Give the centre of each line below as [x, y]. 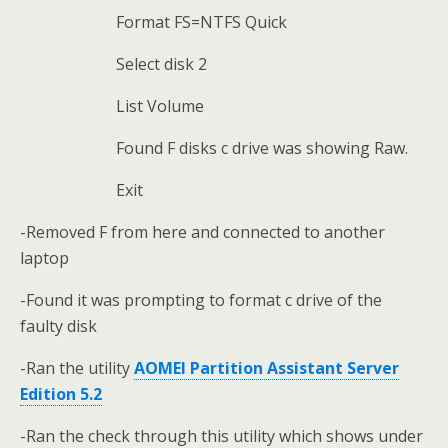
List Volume [160, 106]
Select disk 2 [161, 64]
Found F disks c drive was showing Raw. [262, 148]
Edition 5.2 [61, 394]
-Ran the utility [77, 368]
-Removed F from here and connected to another [202, 232]
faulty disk [58, 326]
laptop [44, 258]
